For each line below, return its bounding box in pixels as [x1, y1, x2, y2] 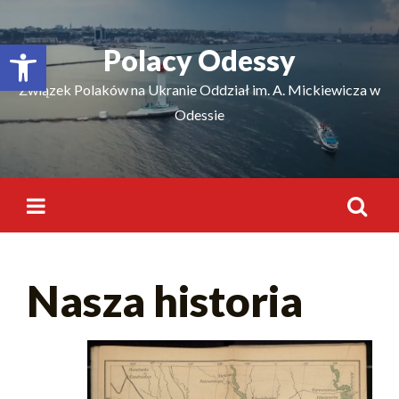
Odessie [175, 106, 224, 123]
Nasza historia [27, 275, 303, 326]
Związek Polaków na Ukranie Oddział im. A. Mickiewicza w [19, 81, 380, 98]
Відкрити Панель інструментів [8, 35, 175, 69]
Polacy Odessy [103, 43, 296, 77]
